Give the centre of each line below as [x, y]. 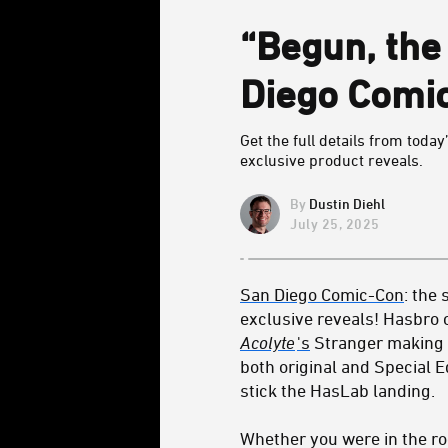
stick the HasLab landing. [337, 390]
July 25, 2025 [335, 223]
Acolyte [267, 342]
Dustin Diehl [347, 203]
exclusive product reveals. [331, 160]
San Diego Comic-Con [322, 294]
